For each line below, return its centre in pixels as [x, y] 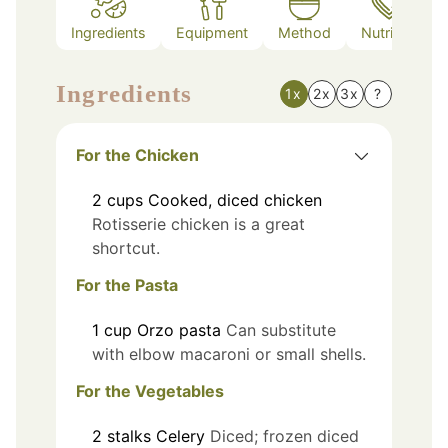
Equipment [212, 32]
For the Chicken [137, 155]
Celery [180, 435]
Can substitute [281, 329]
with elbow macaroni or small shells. [229, 353]
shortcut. [126, 248]
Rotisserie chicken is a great [198, 224]
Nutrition [389, 32]
